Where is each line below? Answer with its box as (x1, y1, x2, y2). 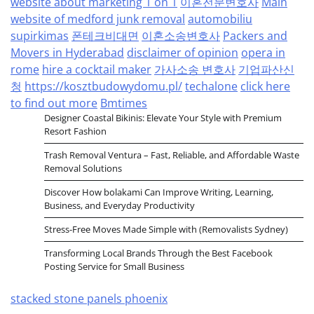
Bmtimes (100, 95, 147, 111)
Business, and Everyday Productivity (44, 199, 195, 212)
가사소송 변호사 (154, 62, 235, 78)
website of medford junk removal (11, 11, 185, 27)
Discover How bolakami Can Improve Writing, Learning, (44, 186, 273, 199)
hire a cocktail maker (42, 62, 151, 78)
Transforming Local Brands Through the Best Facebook (44, 247, 273, 260)
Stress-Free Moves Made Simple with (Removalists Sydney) (44, 223, 288, 236)
